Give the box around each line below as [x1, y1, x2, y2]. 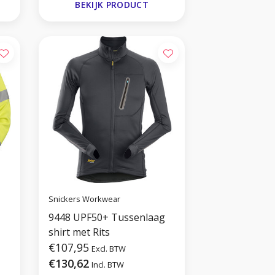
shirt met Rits [48, 225, 110, 239]
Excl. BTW [91, 243, 126, 255]
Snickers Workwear [48, 193, 121, 204]
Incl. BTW [91, 259, 125, 271]
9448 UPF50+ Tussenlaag [48, 211, 166, 225]
